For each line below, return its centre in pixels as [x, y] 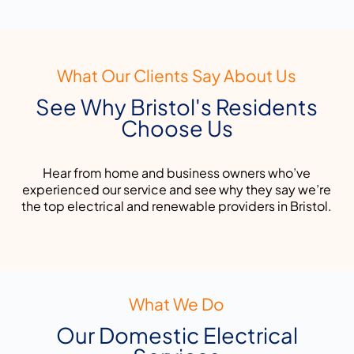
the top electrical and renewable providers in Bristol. [177, 206]
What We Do [177, 304]
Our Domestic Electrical [177, 335]
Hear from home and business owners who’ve [177, 173]
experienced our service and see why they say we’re [177, 190]
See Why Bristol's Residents [177, 107]
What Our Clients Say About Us [177, 76]
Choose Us [177, 128]
